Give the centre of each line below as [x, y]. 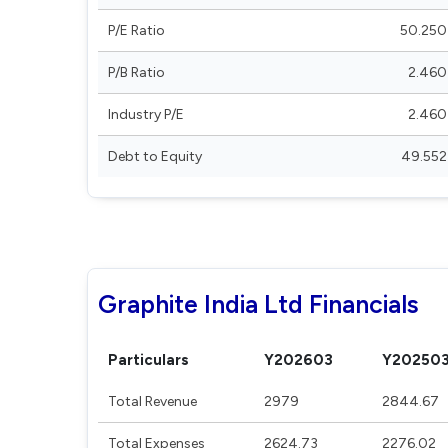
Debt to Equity [155, 156]
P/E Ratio [136, 30]
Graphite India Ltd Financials [258, 304]
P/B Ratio [136, 72]
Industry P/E [146, 114]
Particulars [148, 360]
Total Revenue [152, 401]
